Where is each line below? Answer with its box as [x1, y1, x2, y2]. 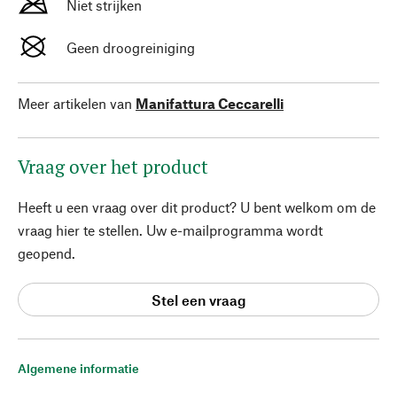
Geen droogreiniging [66, 39, 195, 56]
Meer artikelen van [18, 95, 132, 112]
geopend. [18, 245, 75, 261]
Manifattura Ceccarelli [136, 95, 284, 112]
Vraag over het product [18, 154, 208, 179]
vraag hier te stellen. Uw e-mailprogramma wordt [18, 222, 323, 238]
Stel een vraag [151, 291, 246, 308]
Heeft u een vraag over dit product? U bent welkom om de [18, 198, 376, 215]
